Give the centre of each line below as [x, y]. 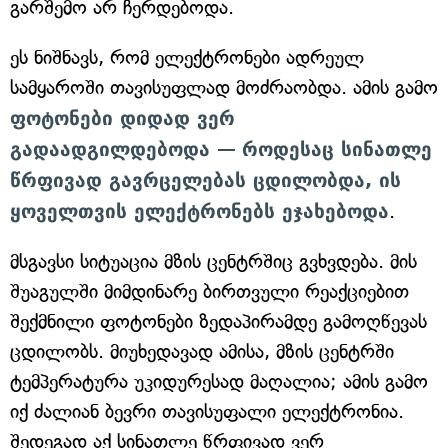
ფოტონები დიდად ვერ [122, 118]
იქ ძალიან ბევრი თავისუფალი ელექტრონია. [207, 412]
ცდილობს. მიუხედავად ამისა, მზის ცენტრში [202, 352]
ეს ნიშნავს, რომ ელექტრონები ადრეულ [187, 58]
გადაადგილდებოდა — [123, 149]
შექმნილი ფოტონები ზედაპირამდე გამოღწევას [218, 322]
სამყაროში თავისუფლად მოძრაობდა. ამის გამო [224, 88]
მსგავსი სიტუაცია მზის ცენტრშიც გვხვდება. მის [213, 262]
